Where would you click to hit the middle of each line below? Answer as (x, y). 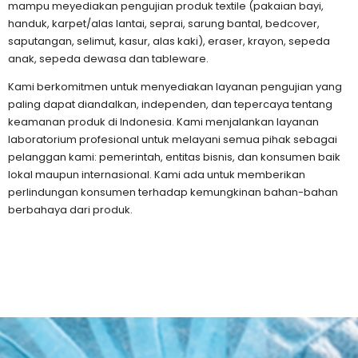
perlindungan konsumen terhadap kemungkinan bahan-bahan (173, 193)
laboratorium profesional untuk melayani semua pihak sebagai (173, 140)
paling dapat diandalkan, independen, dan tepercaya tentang (170, 105)
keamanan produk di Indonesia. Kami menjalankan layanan (163, 122)
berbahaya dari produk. (70, 210)
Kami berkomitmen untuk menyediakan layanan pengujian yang (175, 87)
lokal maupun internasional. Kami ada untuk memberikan (157, 175)
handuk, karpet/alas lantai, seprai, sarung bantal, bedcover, (164, 24)
